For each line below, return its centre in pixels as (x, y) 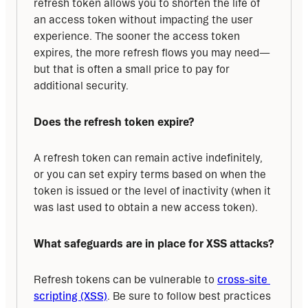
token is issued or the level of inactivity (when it (152, 191)
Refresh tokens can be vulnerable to (125, 280)
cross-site (242, 280)
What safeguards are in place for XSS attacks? (154, 244)
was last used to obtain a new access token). (146, 208)
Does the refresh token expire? (114, 122)
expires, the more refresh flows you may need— (152, 53)
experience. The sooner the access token (137, 36)
